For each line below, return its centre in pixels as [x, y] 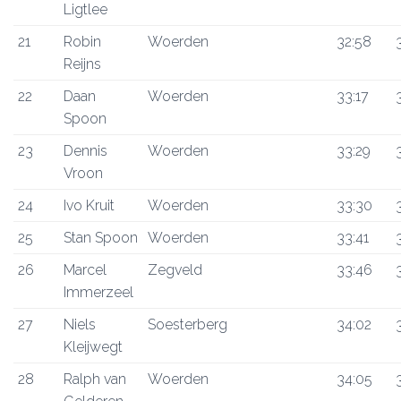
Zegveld [175, 270]
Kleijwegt [93, 347]
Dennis [85, 151]
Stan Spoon [101, 238]
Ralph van [95, 379]
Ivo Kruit [89, 205]
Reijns [82, 64]
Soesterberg [188, 324]
